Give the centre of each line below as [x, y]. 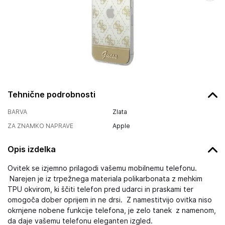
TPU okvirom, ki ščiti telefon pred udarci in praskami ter [100, 189]
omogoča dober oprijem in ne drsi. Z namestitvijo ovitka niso [110, 200]
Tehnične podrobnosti [51, 94]
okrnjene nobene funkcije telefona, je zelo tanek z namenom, [112, 210]
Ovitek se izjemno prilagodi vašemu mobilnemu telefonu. [102, 168]
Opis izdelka [32, 149]
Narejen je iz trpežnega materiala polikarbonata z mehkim [105, 179]
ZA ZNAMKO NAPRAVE [40, 126]
